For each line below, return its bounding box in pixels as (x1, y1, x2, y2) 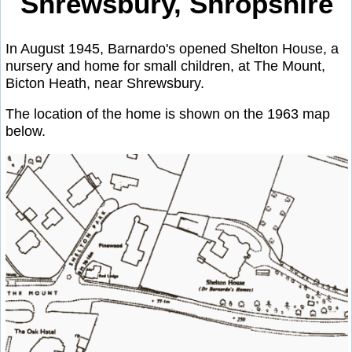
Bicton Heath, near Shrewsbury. (5, 75, 204, 91)
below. (5, 123, 46, 140)
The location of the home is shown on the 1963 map (5, 106, 330, 123)
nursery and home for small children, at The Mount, (5, 57, 325, 74)
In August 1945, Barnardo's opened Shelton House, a (5, 40, 339, 57)
